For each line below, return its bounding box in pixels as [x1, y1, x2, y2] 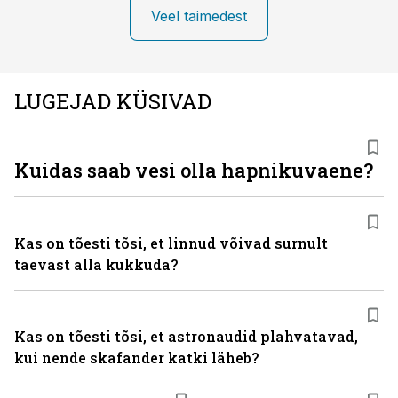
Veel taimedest [151, 7, 247, 25]
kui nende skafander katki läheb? [14, 348, 259, 367]
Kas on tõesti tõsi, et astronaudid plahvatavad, [14, 327, 358, 346]
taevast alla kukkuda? [14, 255, 178, 274]
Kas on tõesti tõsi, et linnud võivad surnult [14, 234, 328, 252]
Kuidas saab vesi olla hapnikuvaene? [14, 157, 373, 183]
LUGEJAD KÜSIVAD [14, 87, 211, 115]
